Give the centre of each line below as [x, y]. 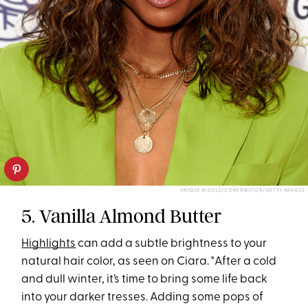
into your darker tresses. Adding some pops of [143, 297]
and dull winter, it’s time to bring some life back [145, 279]
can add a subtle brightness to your [172, 243]
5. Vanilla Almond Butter [122, 216]
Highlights [49, 243]
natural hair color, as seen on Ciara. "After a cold [149, 261]
